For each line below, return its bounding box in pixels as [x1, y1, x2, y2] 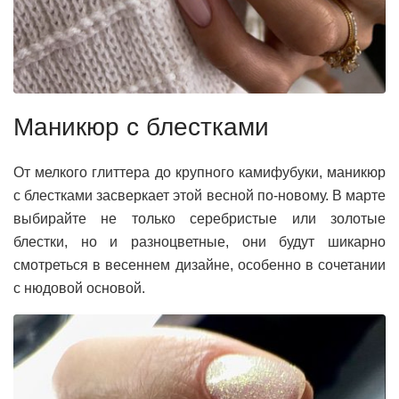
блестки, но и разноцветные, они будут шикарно [13, 233, 386, 249]
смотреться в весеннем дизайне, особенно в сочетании [13, 256, 386, 273]
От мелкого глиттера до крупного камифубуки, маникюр [13, 164, 386, 180]
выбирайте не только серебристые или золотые [13, 210, 386, 226]
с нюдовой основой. [13, 280, 145, 296]
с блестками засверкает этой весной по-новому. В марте [13, 187, 386, 203]
